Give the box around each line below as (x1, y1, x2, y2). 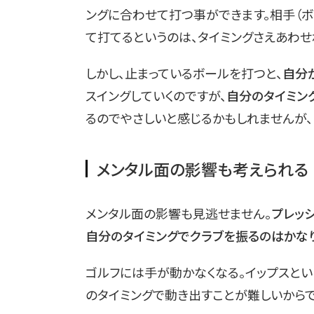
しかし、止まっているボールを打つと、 (86, 63, 282, 82)
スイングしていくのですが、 (86, 86, 226, 104)
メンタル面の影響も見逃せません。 (86, 203, 271, 222)
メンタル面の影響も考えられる (96, 156, 308, 181)
